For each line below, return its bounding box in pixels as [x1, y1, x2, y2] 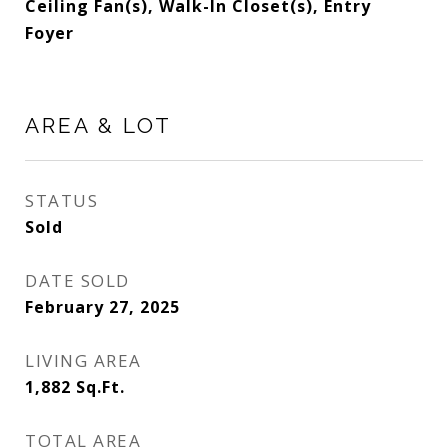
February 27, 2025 [25, 296, 180, 318]
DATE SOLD [25, 269, 130, 292]
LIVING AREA [25, 349, 142, 372]
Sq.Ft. [76, 376, 125, 398]
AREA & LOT [25, 113, 172, 138]
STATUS [25, 189, 98, 212]
